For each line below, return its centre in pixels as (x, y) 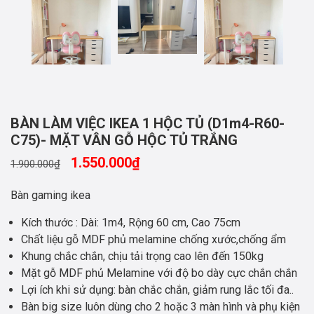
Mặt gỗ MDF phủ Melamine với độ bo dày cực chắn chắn (159, 273)
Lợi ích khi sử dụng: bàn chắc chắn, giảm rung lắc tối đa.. (157, 290)
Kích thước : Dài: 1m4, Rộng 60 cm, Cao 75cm (131, 223)
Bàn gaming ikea (50, 196)
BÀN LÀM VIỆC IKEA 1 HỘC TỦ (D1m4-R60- (148, 124)
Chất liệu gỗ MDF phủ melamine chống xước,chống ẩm (153, 240)
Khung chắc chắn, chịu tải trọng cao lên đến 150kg (142, 257)
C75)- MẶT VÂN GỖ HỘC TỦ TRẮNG (124, 141)
